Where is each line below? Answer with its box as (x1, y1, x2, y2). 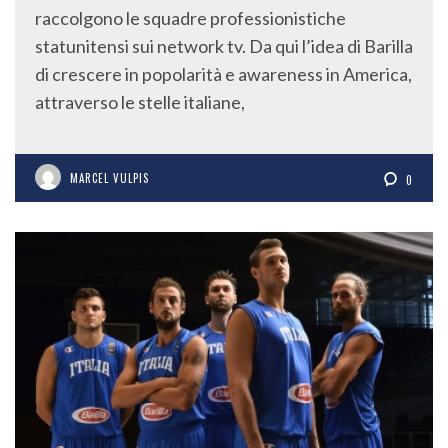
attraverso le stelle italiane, (35, 90, 245, 113)
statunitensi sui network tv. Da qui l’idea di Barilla (35, 34, 413, 57)
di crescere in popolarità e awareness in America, (35, 62, 412, 85)
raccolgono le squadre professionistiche (35, 6, 346, 29)
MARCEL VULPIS (70, 169, 149, 186)
